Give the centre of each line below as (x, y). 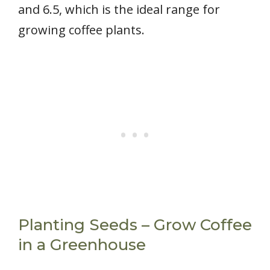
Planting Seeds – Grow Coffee (135, 225)
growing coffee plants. (81, 30)
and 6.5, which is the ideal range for (119, 10)
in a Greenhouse (82, 245)
